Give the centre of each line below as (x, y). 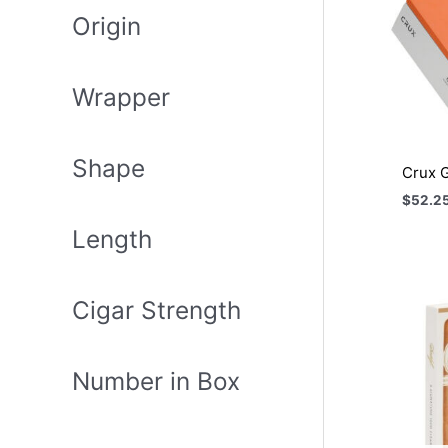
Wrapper (121, 97)
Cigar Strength (156, 310)
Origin (106, 26)
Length (112, 239)
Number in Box (156, 381)
